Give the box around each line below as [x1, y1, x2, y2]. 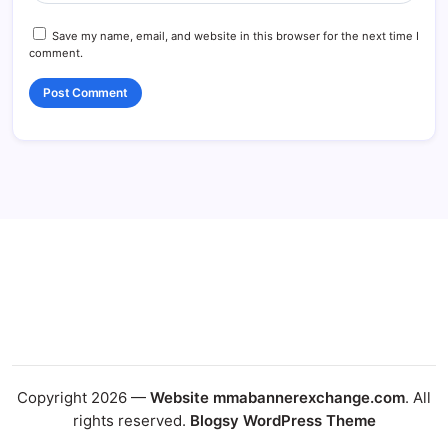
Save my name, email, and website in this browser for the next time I [52, 28, 419, 43]
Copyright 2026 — [17, 388, 150, 408]
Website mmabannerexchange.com [150, 388, 405, 408]
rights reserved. [72, 411, 190, 431]
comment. [29, 45, 83, 60]
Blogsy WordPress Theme [189, 411, 376, 431]
